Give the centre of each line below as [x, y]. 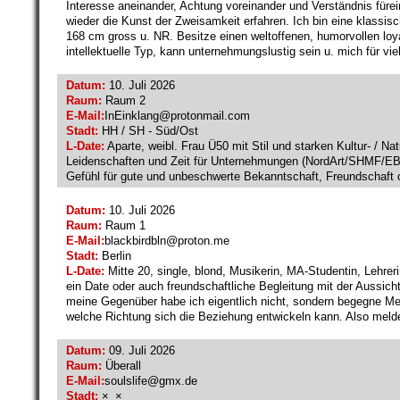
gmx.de [178, 380]
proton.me [204, 240]
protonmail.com [210, 115]
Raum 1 [124, 225]
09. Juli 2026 [140, 350]
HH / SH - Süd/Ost [148, 130]
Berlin [115, 255]
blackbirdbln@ [141, 240]
